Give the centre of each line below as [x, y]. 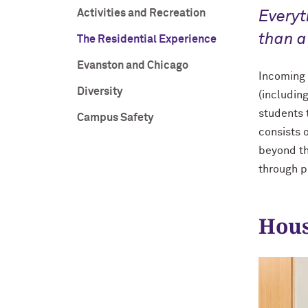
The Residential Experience [147, 39]
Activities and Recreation [141, 13]
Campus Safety [115, 118]
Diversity [100, 91]
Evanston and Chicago [133, 65]
